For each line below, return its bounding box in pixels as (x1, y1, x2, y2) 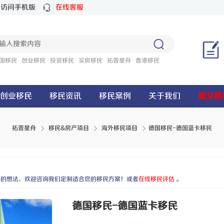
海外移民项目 (101, 125, 137, 131)
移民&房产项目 (48, 125, 89, 131)
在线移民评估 (138, 176, 174, 182)
